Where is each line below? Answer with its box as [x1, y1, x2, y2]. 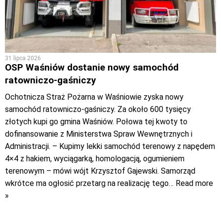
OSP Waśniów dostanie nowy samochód [5, 62, 179, 74]
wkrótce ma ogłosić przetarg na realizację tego [5, 179, 169, 188]
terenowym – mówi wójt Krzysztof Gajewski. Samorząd [5, 166, 195, 176]
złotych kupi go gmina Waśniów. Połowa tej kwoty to [5, 117, 187, 127]
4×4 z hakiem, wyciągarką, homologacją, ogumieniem [5, 154, 184, 164]
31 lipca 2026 [5, 55, 41, 62]
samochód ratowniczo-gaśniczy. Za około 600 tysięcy [5, 105, 191, 114]
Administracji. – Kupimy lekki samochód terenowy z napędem [5, 142, 215, 151]
